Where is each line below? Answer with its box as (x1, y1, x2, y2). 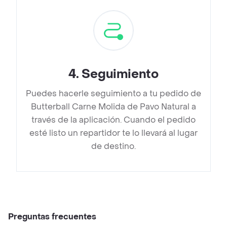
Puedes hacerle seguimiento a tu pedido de (26, 88, 201, 99)
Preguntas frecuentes (8, 211, 96, 222)
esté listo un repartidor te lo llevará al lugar (29, 128, 198, 139)
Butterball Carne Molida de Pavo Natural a (31, 101, 196, 112)
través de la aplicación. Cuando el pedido (31, 115, 196, 126)
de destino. (91, 141, 136, 152)
